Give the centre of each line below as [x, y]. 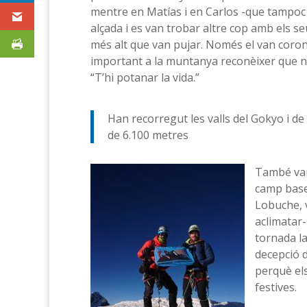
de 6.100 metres [148, 135]
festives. [276, 287]
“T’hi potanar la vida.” [145, 77]
